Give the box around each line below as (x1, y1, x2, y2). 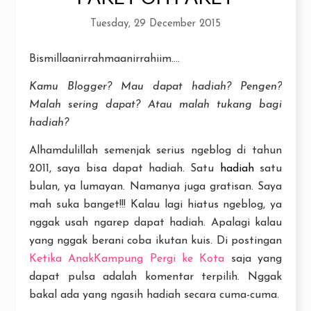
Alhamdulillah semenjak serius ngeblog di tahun (29, 145, 282, 156)
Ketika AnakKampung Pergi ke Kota (29, 253, 225, 264)
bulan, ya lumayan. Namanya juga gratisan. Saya (29, 181, 282, 192)
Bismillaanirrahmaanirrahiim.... (29, 53, 180, 65)
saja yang (224, 253, 283, 264)
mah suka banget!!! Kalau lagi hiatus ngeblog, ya (29, 199, 282, 210)
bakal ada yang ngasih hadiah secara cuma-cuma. (29, 289, 279, 301)
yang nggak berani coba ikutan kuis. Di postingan (29, 235, 282, 246)
